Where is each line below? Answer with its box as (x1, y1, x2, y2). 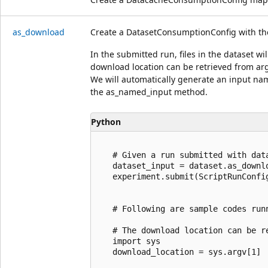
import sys (98, 236, 160, 246)
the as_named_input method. (90, 86, 208, 98)
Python (91, 116, 121, 127)
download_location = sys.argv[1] (98, 246, 261, 257)
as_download (13, 26, 65, 38)
